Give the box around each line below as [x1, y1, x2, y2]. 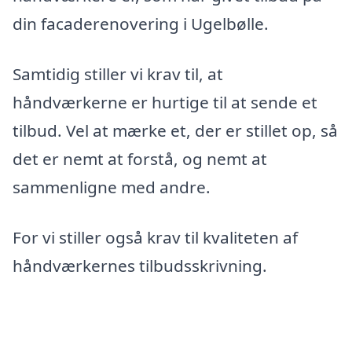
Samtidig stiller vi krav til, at [13, 63, 223, 86]
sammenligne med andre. [13, 176, 211, 199]
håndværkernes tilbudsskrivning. [13, 254, 267, 277]
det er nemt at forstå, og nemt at [13, 148, 267, 170]
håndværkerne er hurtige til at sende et [13, 91, 317, 114]
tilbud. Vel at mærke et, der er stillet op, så [13, 119, 338, 142]
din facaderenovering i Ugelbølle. [13, 13, 269, 35]
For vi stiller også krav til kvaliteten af [13, 225, 298, 248]
